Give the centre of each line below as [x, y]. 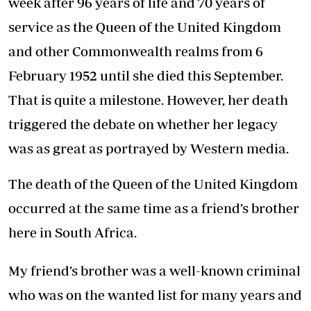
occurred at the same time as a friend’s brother [154, 208]
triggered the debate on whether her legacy [143, 124]
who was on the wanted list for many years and [155, 295]
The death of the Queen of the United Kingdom [153, 184]
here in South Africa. [73, 233]
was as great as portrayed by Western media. [149, 149]
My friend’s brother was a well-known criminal [154, 271]
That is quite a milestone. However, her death [148, 100]
